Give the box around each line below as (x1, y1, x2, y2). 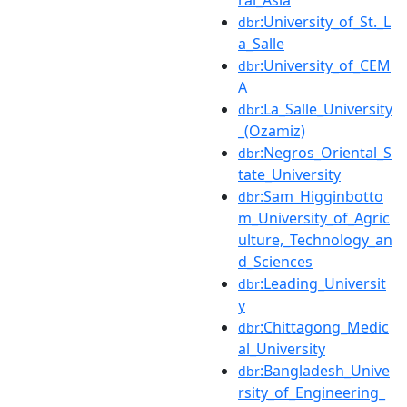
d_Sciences (238, 251, 313, 272)
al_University (238, 338, 325, 359)
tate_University (238, 164, 341, 184)
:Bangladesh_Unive (260, 360, 390, 381)
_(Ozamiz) (238, 120, 305, 141)
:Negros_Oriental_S (260, 142, 392, 163)
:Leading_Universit (260, 273, 386, 293)
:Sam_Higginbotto (260, 185, 383, 206)
